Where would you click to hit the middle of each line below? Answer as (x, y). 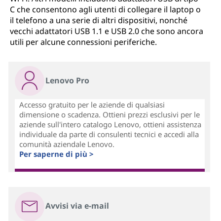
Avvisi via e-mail (77, 206)
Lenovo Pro (68, 81)
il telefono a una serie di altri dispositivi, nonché (99, 20)
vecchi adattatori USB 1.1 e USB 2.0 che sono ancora (107, 31)
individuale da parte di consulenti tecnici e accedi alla (109, 134)
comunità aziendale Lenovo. (67, 144)
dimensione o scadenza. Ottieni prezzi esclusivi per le (110, 115)
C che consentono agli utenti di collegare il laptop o (105, 9)
